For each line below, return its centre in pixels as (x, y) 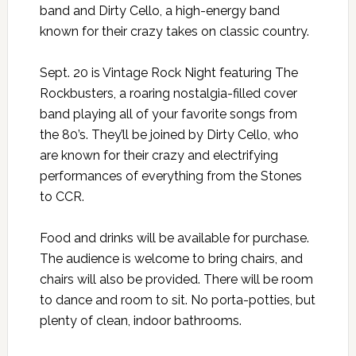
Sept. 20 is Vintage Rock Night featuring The (168, 73)
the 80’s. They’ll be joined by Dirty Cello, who (169, 135)
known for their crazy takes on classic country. (174, 32)
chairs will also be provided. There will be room (176, 280)
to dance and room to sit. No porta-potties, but (177, 300)
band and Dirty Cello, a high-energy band (159, 11)
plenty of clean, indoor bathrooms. (140, 321)
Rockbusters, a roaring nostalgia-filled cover (168, 94)
